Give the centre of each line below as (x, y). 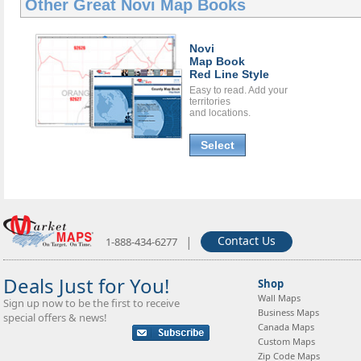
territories (210, 102)
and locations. (220, 113)
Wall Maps (279, 297)
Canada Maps (286, 326)
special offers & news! (55, 317)
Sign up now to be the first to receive (91, 303)
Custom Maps (286, 341)
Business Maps (288, 312)
